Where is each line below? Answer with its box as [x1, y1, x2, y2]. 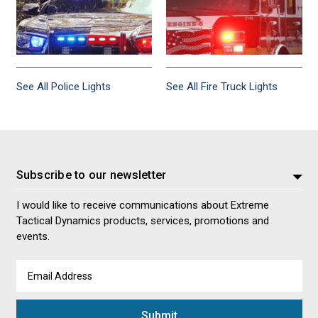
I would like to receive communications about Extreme [16, 198, 269, 212]
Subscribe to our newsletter [16, 168, 167, 182]
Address [16, 277, 58, 290]
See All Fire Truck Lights [166, 79, 278, 93]
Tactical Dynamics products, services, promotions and [16, 214, 269, 227]
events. [16, 229, 50, 243]
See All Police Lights [16, 79, 111, 93]
